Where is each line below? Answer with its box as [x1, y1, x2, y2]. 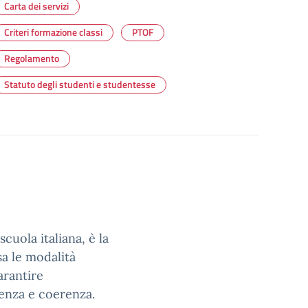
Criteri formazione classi [4, 25, 102, 39]
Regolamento [4, 51, 59, 65]
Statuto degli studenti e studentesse [4, 77, 155, 91]
